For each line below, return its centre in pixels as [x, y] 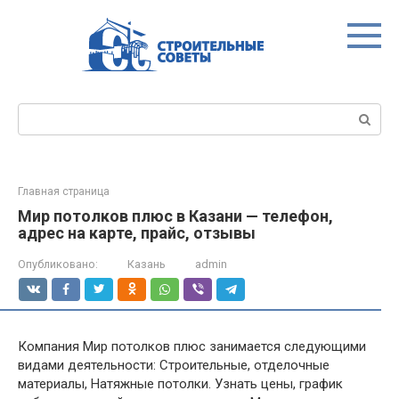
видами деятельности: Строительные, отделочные [174, 365]
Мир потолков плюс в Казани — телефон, [175, 216]
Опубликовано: [58, 264]
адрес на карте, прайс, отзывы [137, 233]
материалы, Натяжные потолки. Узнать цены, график [180, 384]
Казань [147, 264]
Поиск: [39, 112]
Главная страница [64, 191]
